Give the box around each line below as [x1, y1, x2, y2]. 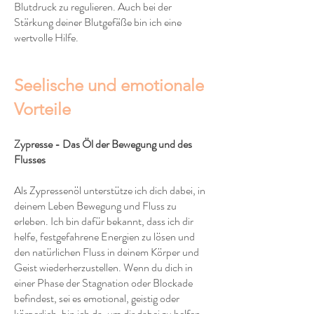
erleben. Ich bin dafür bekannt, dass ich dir [14, 213, 193, 229]
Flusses [14, 151, 46, 168]
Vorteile [14, 99, 71, 119]
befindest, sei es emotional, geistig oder [14, 290, 179, 306]
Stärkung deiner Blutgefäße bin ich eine [14, 14, 182, 30]
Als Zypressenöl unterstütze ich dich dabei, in [14, 182, 205, 198]
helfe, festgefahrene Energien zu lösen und [14, 228, 195, 245]
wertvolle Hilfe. [14, 29, 78, 46]
